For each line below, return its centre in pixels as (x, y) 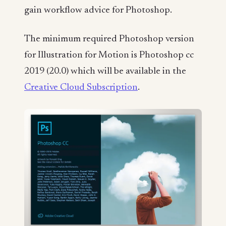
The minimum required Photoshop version (109, 39)
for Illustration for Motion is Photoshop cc (109, 55)
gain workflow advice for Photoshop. (98, 10)
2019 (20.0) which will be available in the (105, 72)
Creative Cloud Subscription (81, 88)
